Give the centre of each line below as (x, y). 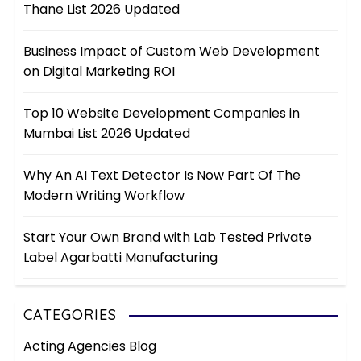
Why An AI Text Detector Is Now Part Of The (162, 176)
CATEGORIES (71, 315)
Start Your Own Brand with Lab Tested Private (168, 238)
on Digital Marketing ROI (100, 72)
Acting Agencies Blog (90, 346)
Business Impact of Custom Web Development (172, 52)
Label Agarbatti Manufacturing (121, 258)
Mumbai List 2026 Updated (107, 134)
